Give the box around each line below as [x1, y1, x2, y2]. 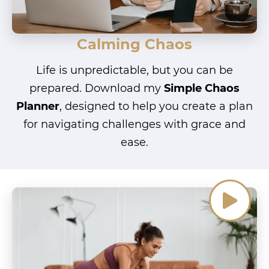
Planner [16, 100, 59, 113]
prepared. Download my [29, 82, 164, 95]
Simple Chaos [164, 82, 240, 95]
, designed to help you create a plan [59, 100, 253, 113]
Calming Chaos [77, 35, 192, 53]
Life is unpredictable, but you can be [36, 64, 233, 77]
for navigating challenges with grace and [23, 118, 246, 131]
